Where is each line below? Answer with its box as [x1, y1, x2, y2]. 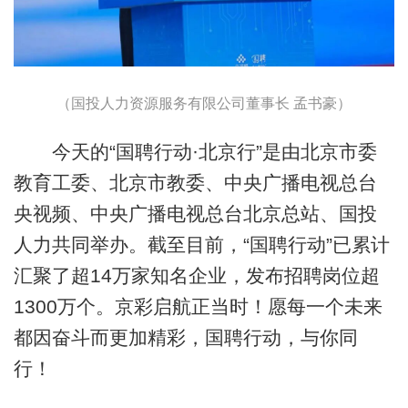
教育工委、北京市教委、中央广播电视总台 [13, 171, 377, 193]
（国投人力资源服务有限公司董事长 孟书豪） [56, 95, 352, 111]
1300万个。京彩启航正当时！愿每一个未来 [13, 295, 382, 317]
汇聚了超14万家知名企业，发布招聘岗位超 [13, 264, 380, 286]
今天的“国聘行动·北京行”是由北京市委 [13, 140, 377, 162]
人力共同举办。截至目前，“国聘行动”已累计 [13, 233, 390, 255]
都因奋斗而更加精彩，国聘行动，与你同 [13, 326, 358, 348]
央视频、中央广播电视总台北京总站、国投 [13, 202, 377, 224]
